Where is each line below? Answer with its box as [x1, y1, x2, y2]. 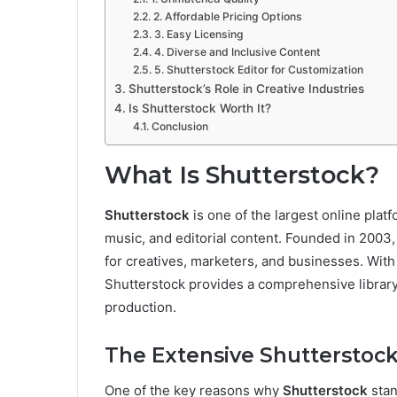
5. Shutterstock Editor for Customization [153, 63, 363, 77]
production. [105, 298, 176, 315]
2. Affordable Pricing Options [152, 10, 302, 24]
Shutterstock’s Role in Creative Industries [128, 82, 364, 97]
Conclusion [151, 120, 208, 134]
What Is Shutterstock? [105, 160, 379, 191]
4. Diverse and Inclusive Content [153, 45, 321, 59]
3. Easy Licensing [153, 27, 244, 42]
